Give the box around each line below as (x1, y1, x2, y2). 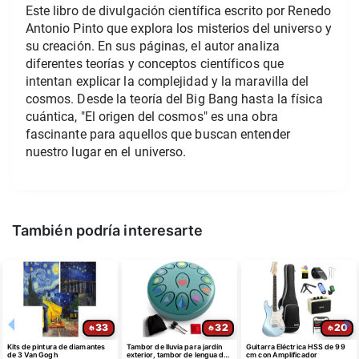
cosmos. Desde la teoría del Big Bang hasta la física (25, 91, 323, 107)
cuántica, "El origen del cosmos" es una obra (25, 108, 278, 124)
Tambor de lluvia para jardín (126, 341, 223, 351)
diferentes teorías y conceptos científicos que (25, 55, 284, 71)
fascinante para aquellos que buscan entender (25, 126, 290, 142)
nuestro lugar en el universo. (25, 143, 187, 159)
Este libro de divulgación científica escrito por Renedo (25, 2, 331, 18)
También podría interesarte (12, 222, 204, 240)
